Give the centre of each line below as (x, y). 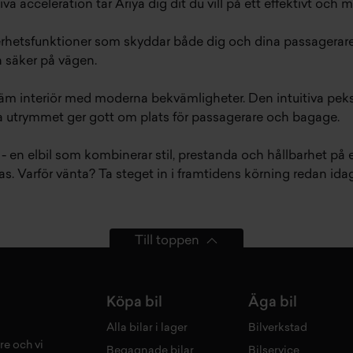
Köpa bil (135, 303)
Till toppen (167, 241)
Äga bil (273, 303)
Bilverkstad (278, 328)
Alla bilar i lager (147, 328)
